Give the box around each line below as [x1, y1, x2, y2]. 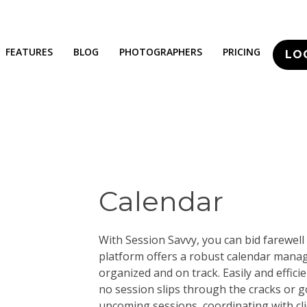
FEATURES [5, 45, 53, 58]
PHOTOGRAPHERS [119, 45, 202, 58]
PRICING [223, 45, 260, 58]
